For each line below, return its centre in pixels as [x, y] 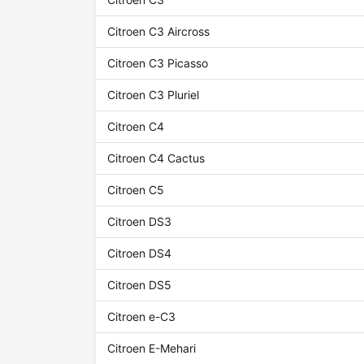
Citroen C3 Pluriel [154, 95]
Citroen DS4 [140, 253]
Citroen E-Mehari [152, 349]
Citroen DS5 [140, 285]
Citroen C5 [136, 190]
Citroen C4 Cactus [156, 158]
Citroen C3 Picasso [158, 63]
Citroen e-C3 [142, 317]
